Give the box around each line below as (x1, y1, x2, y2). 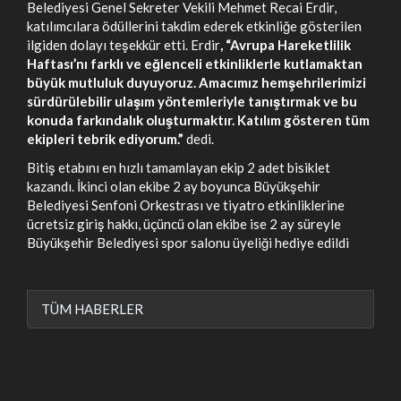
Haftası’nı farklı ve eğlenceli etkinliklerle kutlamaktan (27, 55, 363, 72)
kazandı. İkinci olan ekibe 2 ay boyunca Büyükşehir (27, 177, 320, 194)
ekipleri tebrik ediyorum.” (27, 131, 183, 147)
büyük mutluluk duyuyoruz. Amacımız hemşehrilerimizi (27, 74, 366, 90)
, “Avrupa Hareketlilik (220, 37, 351, 53)
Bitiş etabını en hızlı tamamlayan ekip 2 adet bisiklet (27, 158, 330, 175)
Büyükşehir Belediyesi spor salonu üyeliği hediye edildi (27, 234, 349, 251)
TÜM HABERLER (41, 300, 143, 317)
